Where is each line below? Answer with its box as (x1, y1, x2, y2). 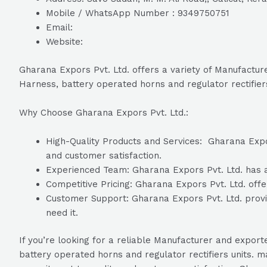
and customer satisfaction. (46, 150, 162, 161)
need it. (46, 207, 78, 218)
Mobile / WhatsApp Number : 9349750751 (46, 8, 229, 18)
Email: (46, 22, 73, 33)
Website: (46, 36, 83, 47)
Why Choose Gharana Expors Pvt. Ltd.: (19, 107, 188, 118)
